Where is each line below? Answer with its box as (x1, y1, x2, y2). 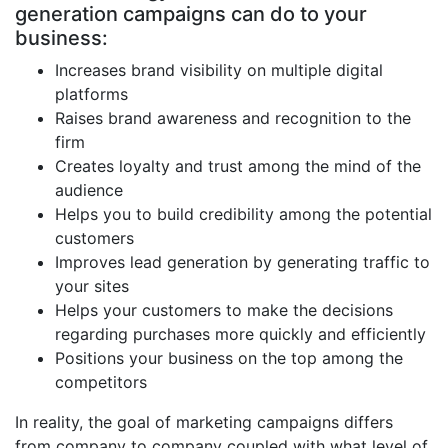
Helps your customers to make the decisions (55, 300, 393, 320)
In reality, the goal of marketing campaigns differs (15, 412, 393, 432)
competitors (55, 372, 147, 392)
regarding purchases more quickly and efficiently (55, 324, 426, 344)
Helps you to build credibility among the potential (55, 204, 432, 224)
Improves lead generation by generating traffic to (55, 252, 430, 272)
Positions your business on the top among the (55, 348, 403, 368)
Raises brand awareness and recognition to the (55, 108, 411, 128)
